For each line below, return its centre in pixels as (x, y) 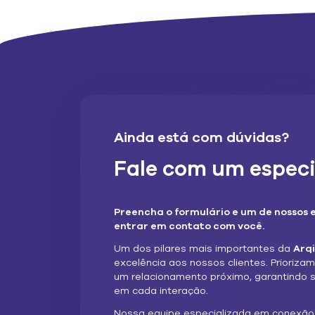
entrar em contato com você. (189, 226)
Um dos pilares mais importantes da (204, 249)
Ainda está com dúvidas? (201, 137)
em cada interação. (161, 291)
